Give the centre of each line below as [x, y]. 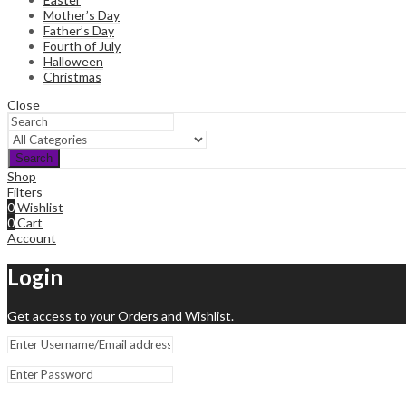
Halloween [73, 62]
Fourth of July [82, 46]
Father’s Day [79, 31]
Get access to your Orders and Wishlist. [121, 316]
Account [32, 238]
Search [34, 159]
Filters [25, 192]
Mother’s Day [82, 15]
